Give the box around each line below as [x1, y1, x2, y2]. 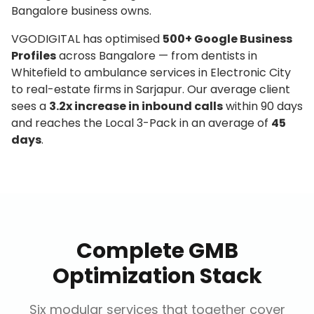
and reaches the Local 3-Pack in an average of [11, 115, 271, 131]
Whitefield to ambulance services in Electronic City [11, 64, 291, 81]
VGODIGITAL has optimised [11, 31, 163, 47]
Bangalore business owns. [11, 3, 151, 19]
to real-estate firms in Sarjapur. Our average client [11, 81, 290, 97]
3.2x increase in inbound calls [49, 98, 223, 114]
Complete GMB [76, 236, 238, 266]
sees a [11, 98, 49, 114]
